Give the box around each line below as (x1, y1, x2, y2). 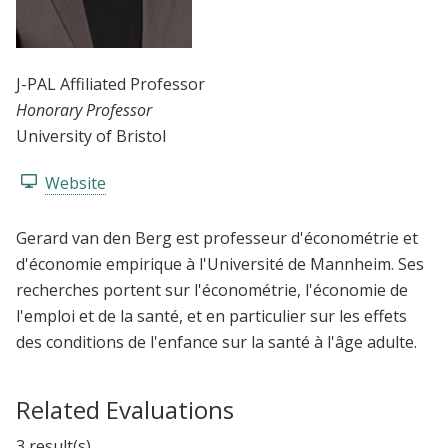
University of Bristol (16, 125, 166, 148)
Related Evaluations (16, 392, 234, 426)
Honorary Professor (16, 99, 152, 122)
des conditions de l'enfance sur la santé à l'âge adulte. (16, 330, 417, 353)
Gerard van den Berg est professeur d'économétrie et (16, 226, 418, 249)
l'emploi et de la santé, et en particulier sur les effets (16, 304, 407, 327)
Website (44, 171, 106, 194)
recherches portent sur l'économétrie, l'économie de (16, 278, 408, 301)
